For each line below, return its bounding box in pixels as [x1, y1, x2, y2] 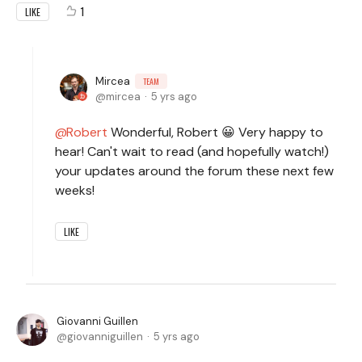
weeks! [55, 182, 95, 199]
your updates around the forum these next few [55, 162, 334, 179]
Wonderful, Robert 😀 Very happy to [107, 124, 323, 141]
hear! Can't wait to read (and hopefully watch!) [55, 143, 329, 160]
